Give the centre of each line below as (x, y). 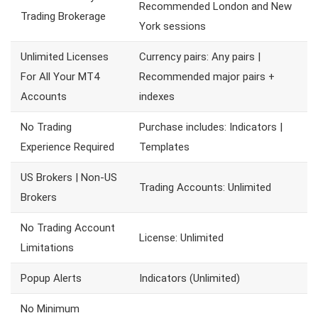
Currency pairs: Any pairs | (200, 57)
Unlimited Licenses (65, 57)
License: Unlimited (181, 238)
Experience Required (67, 147)
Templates (164, 147)
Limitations (47, 248)
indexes (157, 97)
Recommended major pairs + (207, 77)
